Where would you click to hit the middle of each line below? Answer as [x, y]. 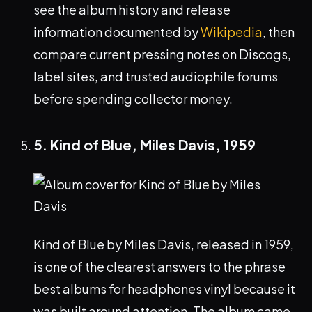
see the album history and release [132, 10]
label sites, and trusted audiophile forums [156, 77]
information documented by [117, 32]
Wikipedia [232, 32]
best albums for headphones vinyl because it [164, 289]
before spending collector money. [133, 99]
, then [279, 32]
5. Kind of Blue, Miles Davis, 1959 [145, 145]
